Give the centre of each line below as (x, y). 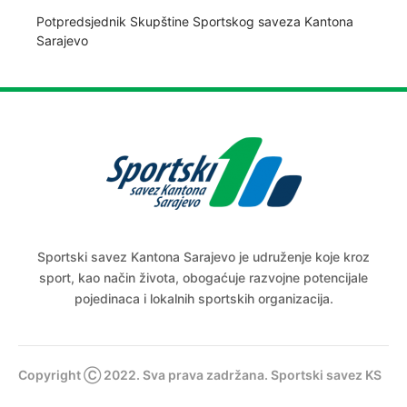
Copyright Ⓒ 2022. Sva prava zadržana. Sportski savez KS (200, 375)
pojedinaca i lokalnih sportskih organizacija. (203, 298)
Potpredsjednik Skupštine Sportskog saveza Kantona (195, 21)
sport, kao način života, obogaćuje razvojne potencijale (203, 278)
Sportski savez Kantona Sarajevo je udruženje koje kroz (203, 257)
